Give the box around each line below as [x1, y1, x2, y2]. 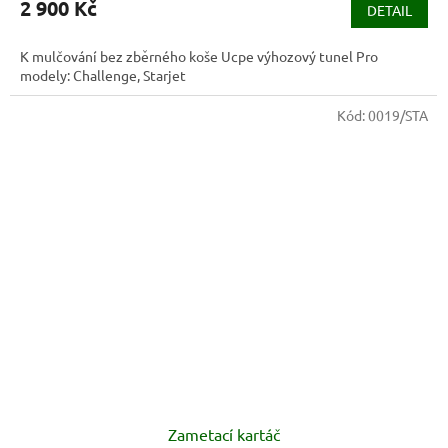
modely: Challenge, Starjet [20, 66, 186, 85]
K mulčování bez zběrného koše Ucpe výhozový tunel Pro [20, 47, 378, 66]
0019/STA [368, 106, 428, 125]
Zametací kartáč [168, 423, 280, 444]
